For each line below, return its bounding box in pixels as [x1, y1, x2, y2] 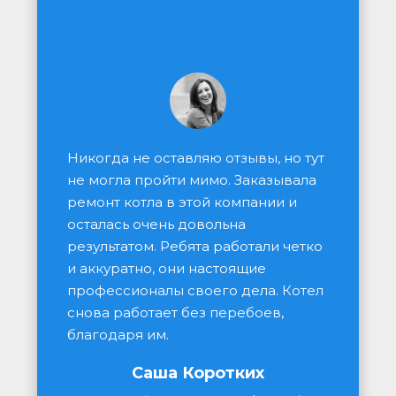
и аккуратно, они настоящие [67, 260, 266, 277]
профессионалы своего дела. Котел [67, 282, 324, 299]
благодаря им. [67, 326, 169, 343]
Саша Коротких [132, 363, 264, 383]
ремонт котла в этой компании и [67, 194, 297, 210]
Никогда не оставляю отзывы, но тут [67, 149, 324, 166]
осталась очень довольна [67, 216, 246, 232]
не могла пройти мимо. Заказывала [67, 171, 316, 188]
